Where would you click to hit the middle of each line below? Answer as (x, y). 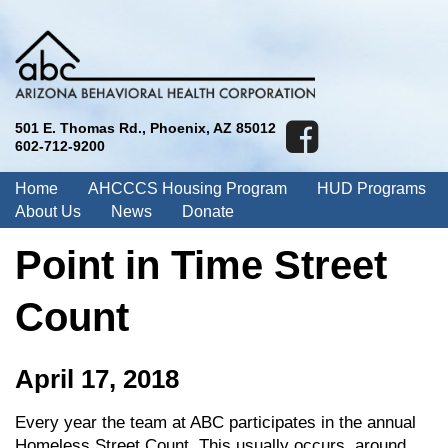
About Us (48, 211)
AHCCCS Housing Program (187, 188)
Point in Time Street (201, 265)
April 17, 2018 (97, 379)
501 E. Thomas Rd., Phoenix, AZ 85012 (145, 128)
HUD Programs (371, 188)
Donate (208, 211)
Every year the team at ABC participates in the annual (215, 422)
